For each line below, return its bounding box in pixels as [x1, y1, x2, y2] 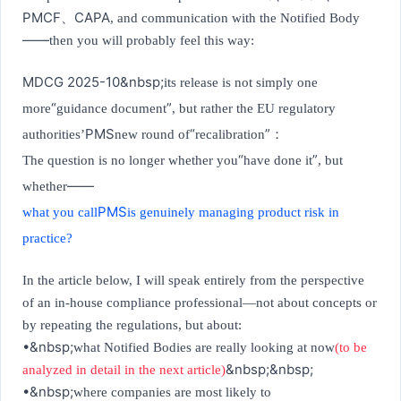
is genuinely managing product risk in [127, 205, 339, 220]
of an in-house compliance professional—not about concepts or [22, 295, 377, 311]
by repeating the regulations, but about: [22, 318, 242, 333]
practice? [22, 231, 73, 246]
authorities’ [22, 127, 85, 142]
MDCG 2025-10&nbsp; [22, 73, 164, 91]
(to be [335, 340, 367, 355]
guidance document [56, 101, 166, 116]
